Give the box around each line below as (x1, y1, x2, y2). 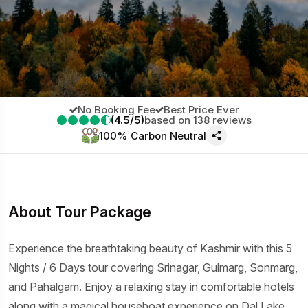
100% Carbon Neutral (98, 129, 206, 142)
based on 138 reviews (144, 113, 252, 127)
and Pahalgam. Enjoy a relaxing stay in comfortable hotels (8, 280, 294, 294)
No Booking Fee (77, 103, 155, 117)
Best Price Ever (163, 103, 239, 117)
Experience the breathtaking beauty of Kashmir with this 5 (8, 241, 292, 256)
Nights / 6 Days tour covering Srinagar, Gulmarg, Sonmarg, (8, 261, 298, 275)
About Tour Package (8, 203, 151, 221)
